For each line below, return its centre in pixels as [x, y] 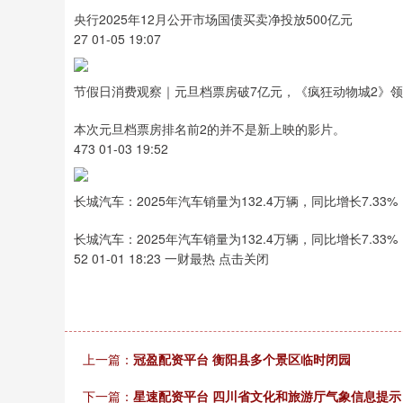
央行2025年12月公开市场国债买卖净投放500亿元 [213, 19]
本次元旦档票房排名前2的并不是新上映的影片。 [210, 129]
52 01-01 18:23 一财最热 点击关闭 [171, 258]
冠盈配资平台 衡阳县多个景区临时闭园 [242, 359]
